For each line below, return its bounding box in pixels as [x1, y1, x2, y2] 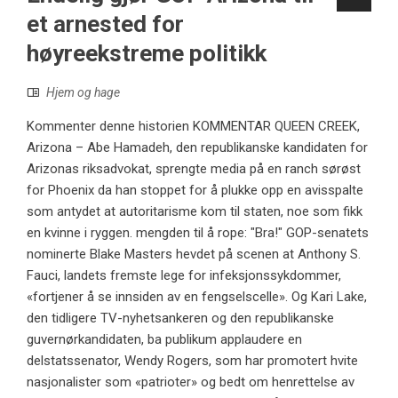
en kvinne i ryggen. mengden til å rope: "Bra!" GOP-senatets [27, 224, 369, 241]
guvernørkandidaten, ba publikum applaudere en [27, 330, 302, 347]
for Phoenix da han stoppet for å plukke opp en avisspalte [27, 181, 363, 198]
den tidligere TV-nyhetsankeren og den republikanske [27, 309, 334, 326]
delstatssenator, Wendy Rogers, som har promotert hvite [27, 352, 358, 369]
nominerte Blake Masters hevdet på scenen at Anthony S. [27, 245, 361, 262]
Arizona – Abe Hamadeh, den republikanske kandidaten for [27, 139, 368, 155]
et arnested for [27, 10, 184, 37]
